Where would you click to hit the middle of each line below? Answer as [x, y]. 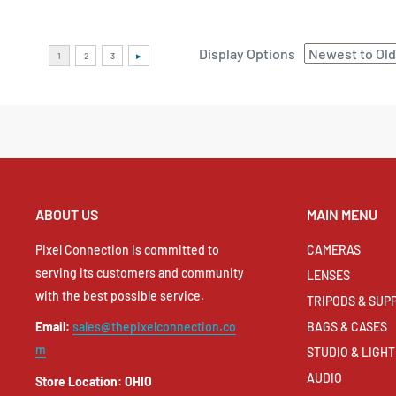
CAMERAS [334, 249]
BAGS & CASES [347, 326]
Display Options [247, 54]
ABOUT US [67, 215]
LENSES [328, 275]
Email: [53, 327]
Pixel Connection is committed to [127, 249]
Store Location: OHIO [94, 382]
